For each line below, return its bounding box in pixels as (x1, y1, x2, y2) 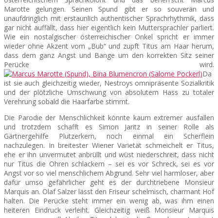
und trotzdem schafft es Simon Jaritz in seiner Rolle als (4, 122, 214, 132)
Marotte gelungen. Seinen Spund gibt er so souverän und (4, 4, 214, 14)
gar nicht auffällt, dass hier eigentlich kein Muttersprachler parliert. (4, 23, 214, 33)
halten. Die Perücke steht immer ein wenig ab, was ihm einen (4, 196, 214, 206)
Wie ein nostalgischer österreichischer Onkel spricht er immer (4, 32, 214, 42)
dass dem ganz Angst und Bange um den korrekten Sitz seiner (4, 51, 214, 60)
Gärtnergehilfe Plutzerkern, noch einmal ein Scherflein (4, 131, 214, 141)
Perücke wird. (4, 60, 214, 70)
